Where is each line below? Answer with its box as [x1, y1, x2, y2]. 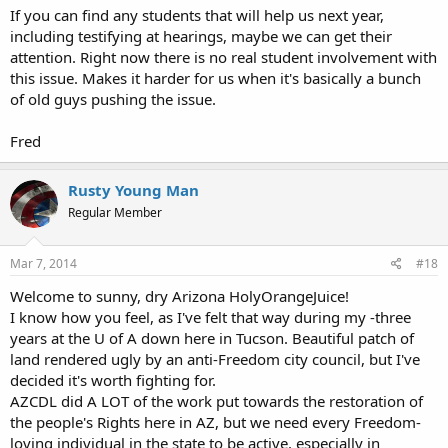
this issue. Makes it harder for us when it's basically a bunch [10, 67, 421, 88]
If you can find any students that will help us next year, [10, 4, 384, 25]
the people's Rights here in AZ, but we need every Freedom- [10, 412, 421, 432]
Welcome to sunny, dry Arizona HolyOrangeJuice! [10, 286, 349, 306]
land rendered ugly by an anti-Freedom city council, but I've [10, 349, 420, 369]
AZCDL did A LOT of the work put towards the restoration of [10, 391, 423, 411]
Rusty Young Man [68, 179, 199, 200]
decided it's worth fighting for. [10, 370, 216, 390]
